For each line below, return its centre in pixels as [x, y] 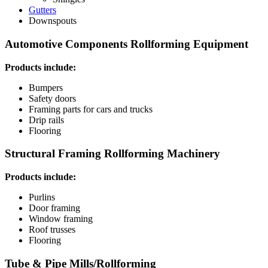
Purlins [42, 197]
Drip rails [46, 120]
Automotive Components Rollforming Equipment [127, 44]
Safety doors [52, 98]
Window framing [61, 219]
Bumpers [46, 87]
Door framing [54, 208]
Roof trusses [52, 230]
